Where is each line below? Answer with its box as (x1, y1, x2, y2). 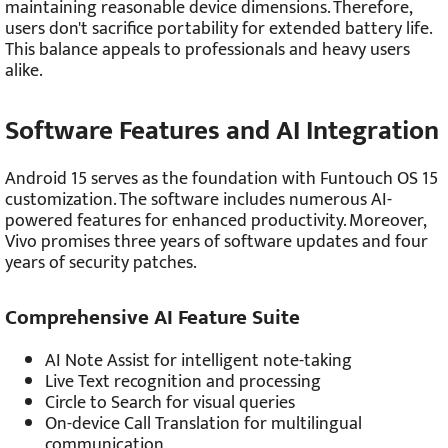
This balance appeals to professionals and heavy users (5, 35, 410, 66)
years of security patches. (5, 247, 197, 278)
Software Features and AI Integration (5, 107, 439, 153)
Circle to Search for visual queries (45, 388, 295, 418)
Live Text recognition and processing (45, 367, 321, 397)
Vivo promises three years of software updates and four (5, 226, 428, 257)
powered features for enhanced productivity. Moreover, (5, 205, 425, 236)
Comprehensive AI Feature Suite (5, 299, 300, 335)
